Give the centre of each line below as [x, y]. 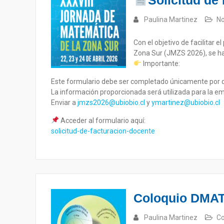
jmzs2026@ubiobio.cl [111, 102]
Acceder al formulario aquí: [102, 120]
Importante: [160, 63]
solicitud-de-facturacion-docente [103, 131]
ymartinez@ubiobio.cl [186, 102]
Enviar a [64, 102]
